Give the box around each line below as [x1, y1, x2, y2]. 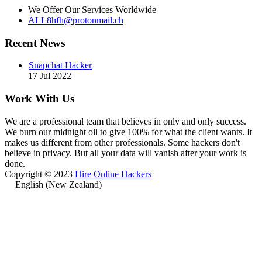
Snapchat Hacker [29, 60, 92, 71]
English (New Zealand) [15, 179, 102, 189]
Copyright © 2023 [5, 168, 75, 179]
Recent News [5, 36, 65, 49]
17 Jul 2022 [28, 71, 71, 81]
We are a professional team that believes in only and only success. [5, 116, 246, 126]
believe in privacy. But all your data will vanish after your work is [5, 147, 246, 158]
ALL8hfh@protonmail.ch [28, 15, 123, 25]
